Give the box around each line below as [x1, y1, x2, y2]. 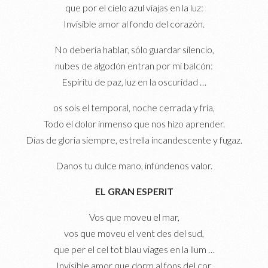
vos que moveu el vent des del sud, [64, 227, 204, 239]
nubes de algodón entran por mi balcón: [55, 59, 213, 71]
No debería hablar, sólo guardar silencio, [54, 43, 214, 55]
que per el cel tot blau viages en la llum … [53, 243, 215, 255]
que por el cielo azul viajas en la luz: [65, 1, 203, 13]
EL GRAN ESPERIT [95, 185, 173, 197]
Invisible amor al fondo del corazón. [63, 17, 205, 29]
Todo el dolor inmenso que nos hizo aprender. [43, 117, 225, 129]
